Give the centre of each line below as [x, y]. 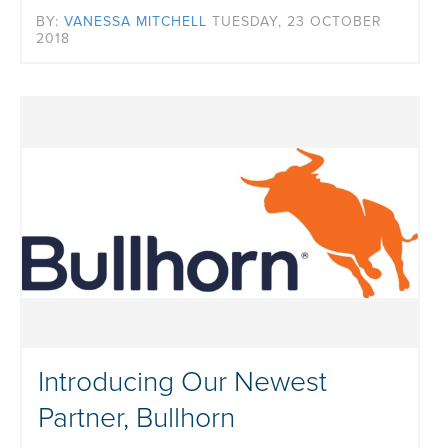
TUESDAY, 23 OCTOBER [297, 22]
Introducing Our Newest [182, 382]
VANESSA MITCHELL [135, 22]
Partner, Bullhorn [136, 418]
